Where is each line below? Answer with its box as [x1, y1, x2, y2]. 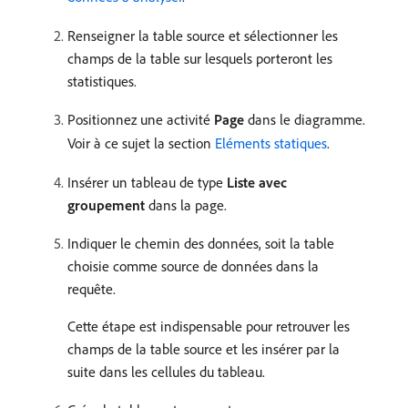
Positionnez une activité [67, 110, 214, 129]
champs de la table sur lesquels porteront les [67, 49, 332, 68]
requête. [67, 280, 116, 299]
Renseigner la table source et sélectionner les [67, 26, 338, 46]
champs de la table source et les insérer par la [67, 340, 340, 359]
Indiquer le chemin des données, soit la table [67, 234, 334, 253]
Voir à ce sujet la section [67, 134, 215, 153]
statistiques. [67, 72, 137, 91]
